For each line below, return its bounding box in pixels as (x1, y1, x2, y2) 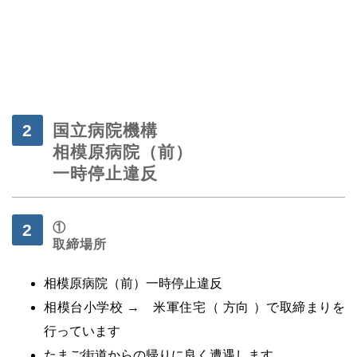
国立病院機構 (53, 120, 159, 139)
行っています (44, 324, 120, 338)
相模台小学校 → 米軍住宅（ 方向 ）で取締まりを (44, 300, 345, 314)
